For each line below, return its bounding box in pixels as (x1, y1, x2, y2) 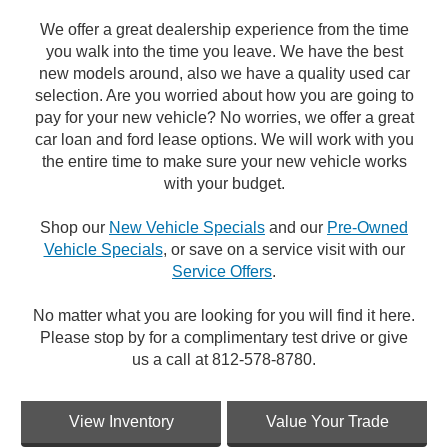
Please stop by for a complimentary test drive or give (40, 328, 408, 346)
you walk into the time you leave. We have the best (45, 42, 403, 60)
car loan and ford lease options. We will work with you (34, 130, 414, 148)
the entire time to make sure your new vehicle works (41, 152, 407, 170)
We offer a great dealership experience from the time (39, 20, 409, 38)
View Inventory (68, 412, 174, 430)
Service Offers (172, 262, 272, 280)
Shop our (40, 218, 109, 236)
